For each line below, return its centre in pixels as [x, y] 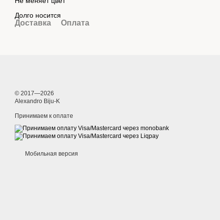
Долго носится [38, 15]
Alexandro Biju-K [37, 101]
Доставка [33, 23]
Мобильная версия [51, 154]
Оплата [75, 23]
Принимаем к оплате [44, 116]
